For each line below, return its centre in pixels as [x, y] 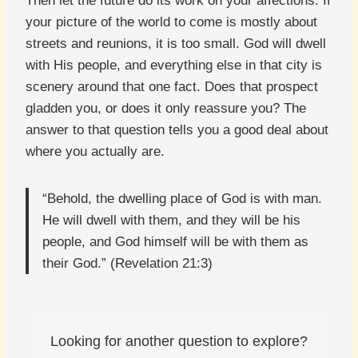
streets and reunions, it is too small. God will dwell [176, 44]
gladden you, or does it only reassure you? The [166, 109]
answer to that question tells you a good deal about [177, 130]
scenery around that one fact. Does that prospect [172, 87]
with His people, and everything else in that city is [174, 66]
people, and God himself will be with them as [175, 242]
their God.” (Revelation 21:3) [127, 264]
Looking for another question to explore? [179, 342]
